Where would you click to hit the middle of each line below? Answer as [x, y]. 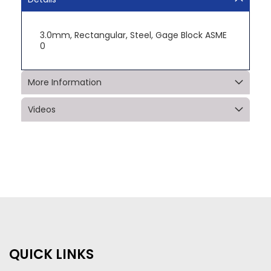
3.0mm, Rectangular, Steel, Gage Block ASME [133, 35]
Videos [42, 109]
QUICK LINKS [51, 254]
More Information [65, 82]
